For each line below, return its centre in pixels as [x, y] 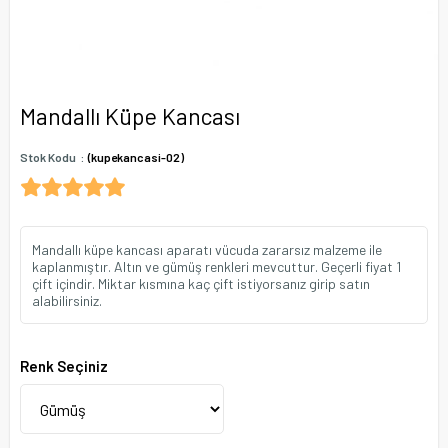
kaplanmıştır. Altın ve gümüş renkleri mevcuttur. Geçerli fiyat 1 [216, 266]
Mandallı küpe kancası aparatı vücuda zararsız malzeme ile [207, 249]
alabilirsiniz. [67, 300]
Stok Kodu [48, 157]
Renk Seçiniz [64, 366]
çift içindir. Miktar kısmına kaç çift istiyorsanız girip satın [201, 283]
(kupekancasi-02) [136, 157]
